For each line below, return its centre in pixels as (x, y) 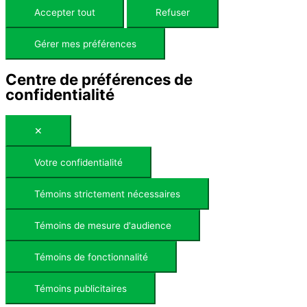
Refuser (173, 12)
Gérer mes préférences (85, 44)
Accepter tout (65, 12)
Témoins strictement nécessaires (107, 194)
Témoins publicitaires (81, 288)
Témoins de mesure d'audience (103, 225)
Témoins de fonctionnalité (91, 257)
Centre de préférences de (99, 79)
